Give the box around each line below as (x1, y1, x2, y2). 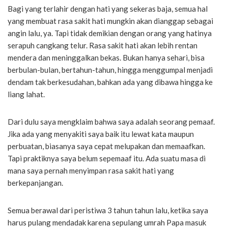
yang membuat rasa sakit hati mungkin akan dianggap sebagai (8, 16, 213, 25)
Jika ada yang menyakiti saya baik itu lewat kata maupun (8, 129, 194, 138)
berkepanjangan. (8, 178, 63, 187)
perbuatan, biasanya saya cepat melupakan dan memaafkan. (8, 141, 205, 151)
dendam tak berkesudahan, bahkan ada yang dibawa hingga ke (8, 77, 213, 87)
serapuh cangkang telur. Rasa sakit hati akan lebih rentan (8, 40, 197, 50)
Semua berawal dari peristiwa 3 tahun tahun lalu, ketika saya (8, 205, 208, 215)
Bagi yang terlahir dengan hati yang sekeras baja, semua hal (8, 4, 208, 13)
